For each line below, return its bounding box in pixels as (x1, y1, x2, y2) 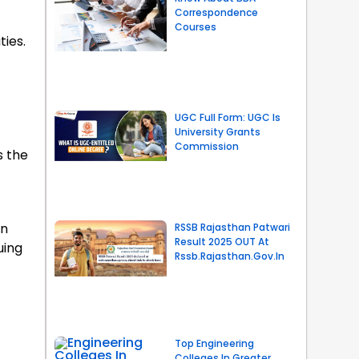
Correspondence (174, 5, 258, 19)
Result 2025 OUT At (174, 235, 269, 249)
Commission (174, 139, 239, 154)
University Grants (174, 125, 260, 139)
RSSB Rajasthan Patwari (174, 220, 290, 235)
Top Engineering (174, 336, 254, 350)
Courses (174, 19, 216, 34)
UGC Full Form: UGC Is (174, 111, 280, 125)
